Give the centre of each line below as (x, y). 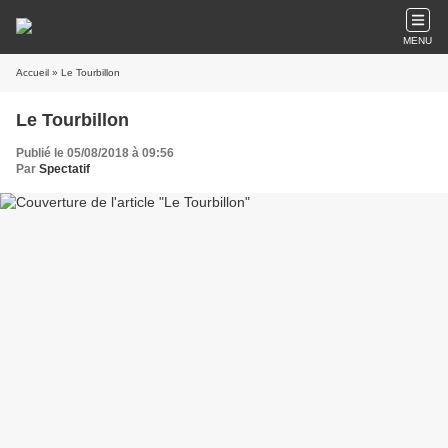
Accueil (32, 72)
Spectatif (64, 169)
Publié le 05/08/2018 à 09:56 (95, 153)
